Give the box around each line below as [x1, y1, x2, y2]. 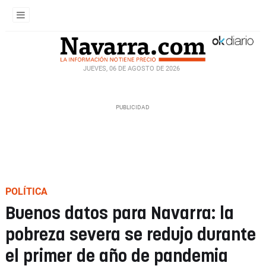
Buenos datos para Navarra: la [5, 205, 234, 223]
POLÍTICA [5, 186, 47, 197]
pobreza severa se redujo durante [5, 227, 256, 244]
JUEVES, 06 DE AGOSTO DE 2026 [83, 64, 180, 72]
